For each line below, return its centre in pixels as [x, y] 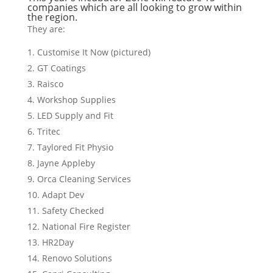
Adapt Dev [63, 195]
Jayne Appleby [66, 163]
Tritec [48, 131]
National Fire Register [86, 226]
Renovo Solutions [77, 258]
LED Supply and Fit [75, 115]
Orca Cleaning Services [84, 179]
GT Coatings [61, 68]
